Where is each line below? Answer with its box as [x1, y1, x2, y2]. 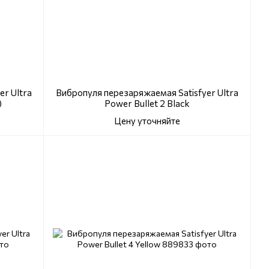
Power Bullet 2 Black [104, 98, 190, 109]
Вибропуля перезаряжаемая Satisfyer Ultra [55, 87, 238, 98]
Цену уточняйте [113, 115, 180, 127]
